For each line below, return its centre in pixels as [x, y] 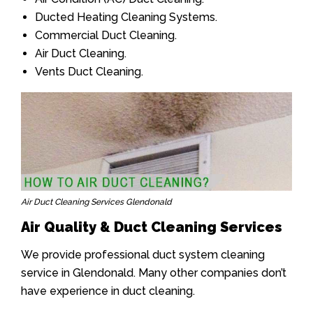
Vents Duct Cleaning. [89, 72]
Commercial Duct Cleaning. [106, 36]
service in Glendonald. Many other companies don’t [154, 272]
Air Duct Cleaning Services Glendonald [96, 202]
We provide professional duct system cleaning [143, 254]
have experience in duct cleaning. [108, 291]
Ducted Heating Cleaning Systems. [126, 17]
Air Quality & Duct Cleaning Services [152, 227]
